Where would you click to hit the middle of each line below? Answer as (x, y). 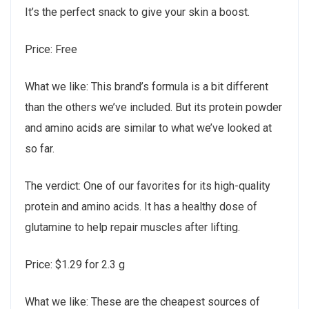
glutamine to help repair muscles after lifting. (132, 228)
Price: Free (51, 50)
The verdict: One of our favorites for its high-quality (148, 186)
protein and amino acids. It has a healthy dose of (141, 207)
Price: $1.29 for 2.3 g (75, 265)
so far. (40, 149)
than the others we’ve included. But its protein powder (153, 108)
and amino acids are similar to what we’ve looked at (148, 128)
